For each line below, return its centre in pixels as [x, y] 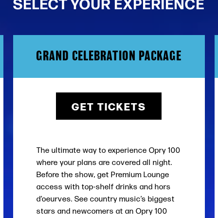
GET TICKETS [109, 106]
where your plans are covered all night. [105, 162]
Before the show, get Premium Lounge [103, 174]
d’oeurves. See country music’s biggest [106, 199]
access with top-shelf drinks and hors [104, 187]
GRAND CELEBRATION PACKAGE [109, 56]
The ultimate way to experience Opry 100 [109, 150]
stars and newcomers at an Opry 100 [102, 211]
